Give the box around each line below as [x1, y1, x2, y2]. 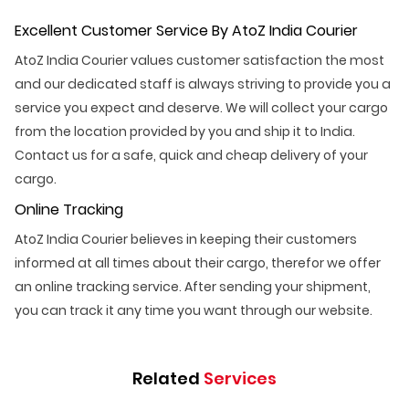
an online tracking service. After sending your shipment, [15, 277, 371, 296]
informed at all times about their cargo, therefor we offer [15, 253, 381, 272]
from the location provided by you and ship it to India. [15, 121, 355, 141]
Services [204, 366, 277, 390]
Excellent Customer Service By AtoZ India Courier [15, 19, 358, 41]
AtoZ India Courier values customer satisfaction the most [15, 50, 384, 69]
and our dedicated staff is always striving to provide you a [15, 74, 391, 93]
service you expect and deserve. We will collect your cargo [15, 98, 388, 117]
